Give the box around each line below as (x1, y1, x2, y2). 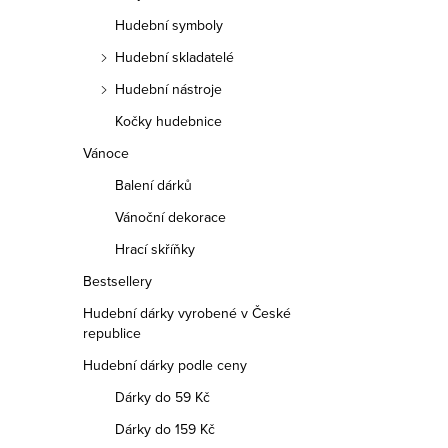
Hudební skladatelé (115, 47, 234, 67)
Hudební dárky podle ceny (83, 355, 247, 375)
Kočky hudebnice (115, 111, 222, 131)
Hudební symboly (115, 15, 223, 35)
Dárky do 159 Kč (115, 419, 215, 439)
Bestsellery (83, 271, 152, 291)
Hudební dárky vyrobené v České (83, 303, 291, 323)
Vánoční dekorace (115, 207, 226, 227)
